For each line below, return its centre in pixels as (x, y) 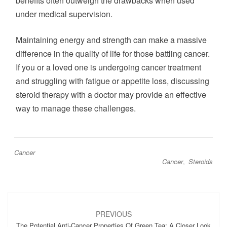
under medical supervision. (64, 14)
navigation (34, 210)
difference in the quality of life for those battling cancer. (113, 53)
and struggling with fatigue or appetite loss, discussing (112, 81)
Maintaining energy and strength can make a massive (111, 40)
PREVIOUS (113, 214)
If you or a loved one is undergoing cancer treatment (108, 67)
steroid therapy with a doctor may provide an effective (111, 94)
